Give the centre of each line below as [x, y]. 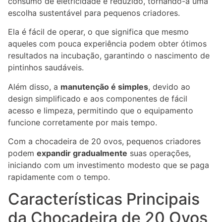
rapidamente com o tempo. [59, 177]
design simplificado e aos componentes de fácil [98, 98]
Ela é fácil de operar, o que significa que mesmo [98, 32]
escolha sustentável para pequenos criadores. [94, 13]
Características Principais [104, 199]
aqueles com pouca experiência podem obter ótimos [107, 44]
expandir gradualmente [82, 153]
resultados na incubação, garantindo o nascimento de [109, 56]
